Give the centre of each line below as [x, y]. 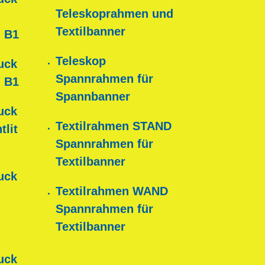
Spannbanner [93, 97]
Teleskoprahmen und [114, 14]
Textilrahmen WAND [112, 191]
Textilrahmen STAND [113, 126]
